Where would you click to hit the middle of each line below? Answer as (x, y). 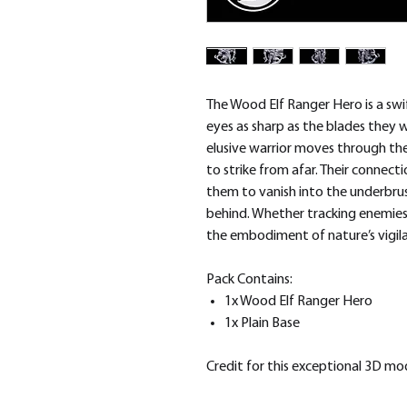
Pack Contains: (249, 280)
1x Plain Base (262, 323)
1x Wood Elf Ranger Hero (298, 302)
